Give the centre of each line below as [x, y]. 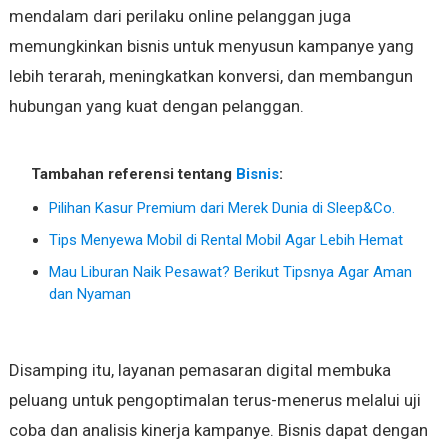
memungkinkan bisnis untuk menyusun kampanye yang [211, 46]
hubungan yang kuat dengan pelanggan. [156, 106]
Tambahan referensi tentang [133, 174]
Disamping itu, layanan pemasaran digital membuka [199, 370]
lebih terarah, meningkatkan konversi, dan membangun [210, 76]
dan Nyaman [89, 294]
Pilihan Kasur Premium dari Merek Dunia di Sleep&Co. [221, 208]
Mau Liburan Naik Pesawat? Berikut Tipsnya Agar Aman [230, 272]
